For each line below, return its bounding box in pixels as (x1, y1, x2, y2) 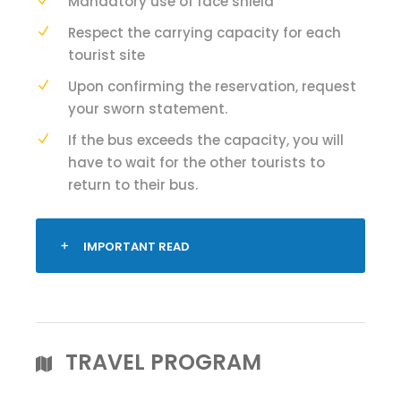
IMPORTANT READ (83, 238, 190, 255)
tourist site (68, 46, 145, 64)
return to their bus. (68, 175, 198, 194)
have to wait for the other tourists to (68, 153, 325, 172)
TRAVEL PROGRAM (65, 347, 261, 377)
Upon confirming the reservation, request (68, 77, 356, 96)
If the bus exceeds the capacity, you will (68, 131, 344, 149)
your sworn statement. (68, 99, 227, 118)
